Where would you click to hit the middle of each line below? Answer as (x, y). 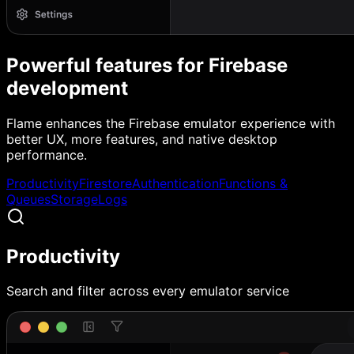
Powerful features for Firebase (147, 65)
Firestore (105, 183)
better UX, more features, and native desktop (142, 139)
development (67, 88)
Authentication (175, 183)
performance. (47, 154)
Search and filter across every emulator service (148, 291)
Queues (28, 199)
